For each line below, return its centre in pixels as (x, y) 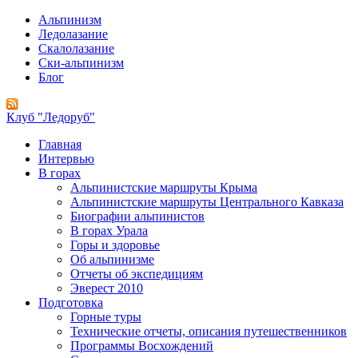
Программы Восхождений (142, 346)
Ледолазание (73, 34)
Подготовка (71, 302)
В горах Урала (109, 231)
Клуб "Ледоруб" (51, 117)
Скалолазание (76, 48)
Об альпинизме (112, 259)
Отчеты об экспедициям (137, 274)
